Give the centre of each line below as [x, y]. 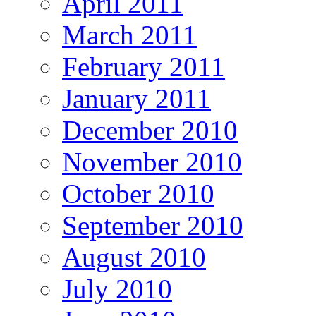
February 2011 [144, 66]
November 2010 [152, 162]
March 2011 [129, 35]
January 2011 [136, 98]
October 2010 [138, 193]
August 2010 [134, 257]
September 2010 [153, 225]
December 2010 [150, 130]
